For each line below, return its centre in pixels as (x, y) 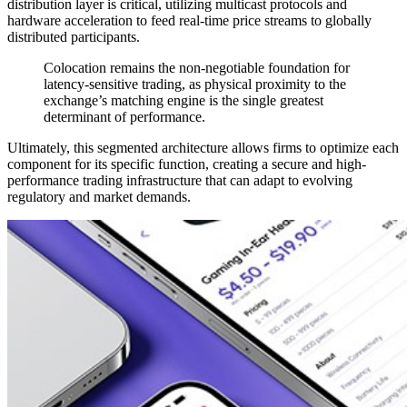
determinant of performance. (124, 116)
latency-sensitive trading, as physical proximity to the (195, 84)
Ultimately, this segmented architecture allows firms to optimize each (203, 147)
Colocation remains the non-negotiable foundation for (197, 67)
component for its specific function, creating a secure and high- (187, 164)
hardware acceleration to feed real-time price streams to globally (189, 20)
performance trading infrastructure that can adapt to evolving (180, 180)
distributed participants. (74, 36)
